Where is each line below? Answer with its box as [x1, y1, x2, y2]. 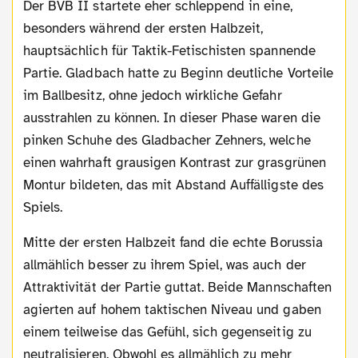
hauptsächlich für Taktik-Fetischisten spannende [23, 42, 316, 60]
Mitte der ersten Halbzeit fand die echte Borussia [23, 234, 35, 252]
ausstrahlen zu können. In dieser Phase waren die [23, 109, 320, 127]
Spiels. [23, 199, 63, 217]
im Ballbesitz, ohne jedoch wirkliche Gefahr [23, 87, 282, 105]
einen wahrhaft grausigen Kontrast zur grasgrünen [23, 154, 326, 172]
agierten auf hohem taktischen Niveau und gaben [23, 301, 321, 319]
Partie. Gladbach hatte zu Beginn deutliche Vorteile [23, 65, 333, 82]
